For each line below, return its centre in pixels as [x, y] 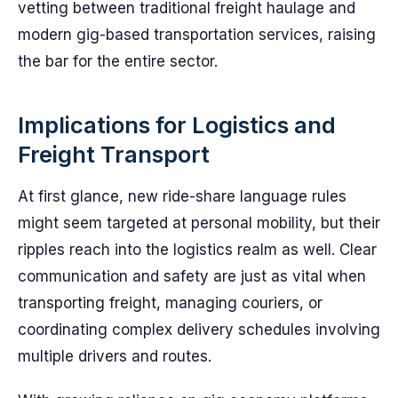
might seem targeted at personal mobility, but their [199, 223]
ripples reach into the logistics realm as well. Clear [197, 250]
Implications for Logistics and [177, 125]
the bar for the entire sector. [118, 61]
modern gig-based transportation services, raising [197, 35]
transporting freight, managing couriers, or [170, 303]
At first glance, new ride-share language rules [182, 196]
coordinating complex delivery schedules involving [199, 330]
